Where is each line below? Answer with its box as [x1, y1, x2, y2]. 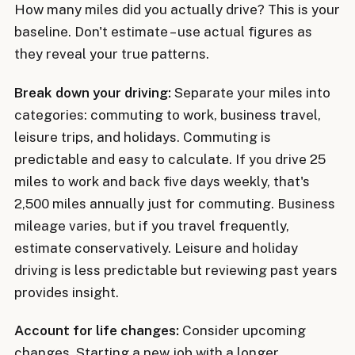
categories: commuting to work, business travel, [14, 106, 321, 123]
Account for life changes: [14, 323, 179, 339]
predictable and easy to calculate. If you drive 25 [14, 151, 326, 167]
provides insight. [14, 284, 119, 300]
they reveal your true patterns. [14, 46, 209, 63]
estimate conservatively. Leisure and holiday [14, 239, 298, 256]
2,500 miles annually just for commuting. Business [14, 195, 335, 212]
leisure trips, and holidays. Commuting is [14, 128, 271, 145]
